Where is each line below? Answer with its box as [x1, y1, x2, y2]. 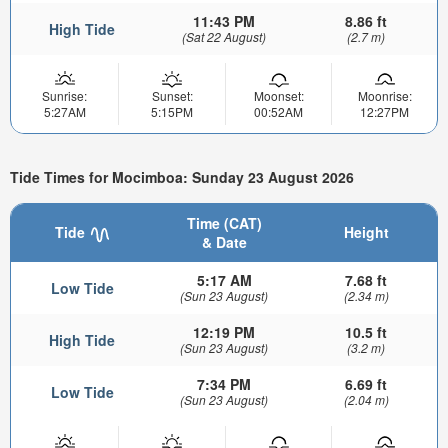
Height [343, 222, 389, 243]
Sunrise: [42, 87, 87, 105]
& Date [201, 232, 247, 253]
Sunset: [151, 87, 193, 105]
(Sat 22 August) [182, 28, 266, 46]
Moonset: [253, 87, 304, 105]
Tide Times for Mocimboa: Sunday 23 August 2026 [10, 166, 354, 187]
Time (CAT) [186, 213, 262, 234]
